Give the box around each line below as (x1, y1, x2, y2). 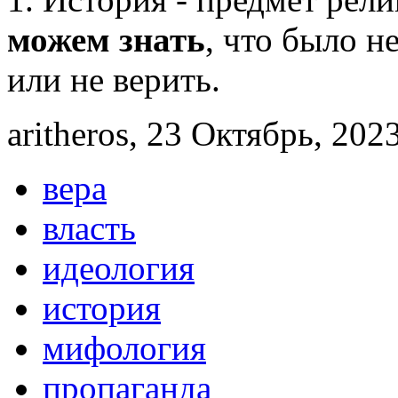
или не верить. (7, 60, 220, 99)
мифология (43, 329, 206, 368)
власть (43, 209, 136, 248)
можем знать (7, 20, 205, 60)
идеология (43, 249, 195, 288)
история (43, 289, 161, 328)
